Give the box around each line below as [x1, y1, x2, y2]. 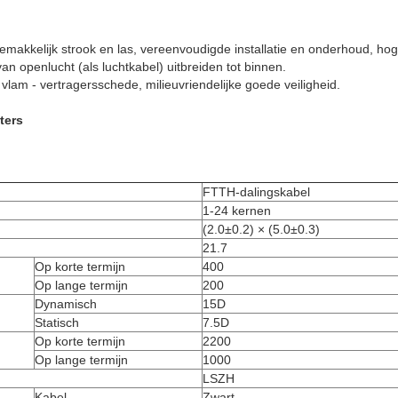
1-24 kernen [203, 203, 271, 218]
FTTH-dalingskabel [203, 184, 310, 199]
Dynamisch [35, 296, 97, 311]
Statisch [35, 314, 79, 330]
